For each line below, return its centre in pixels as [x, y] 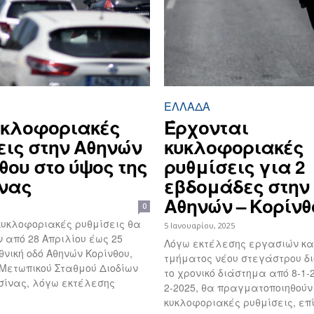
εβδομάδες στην [237, 186]
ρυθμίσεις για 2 [234, 167]
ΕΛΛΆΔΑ [187, 107]
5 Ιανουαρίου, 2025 [199, 226]
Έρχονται [206, 128]
